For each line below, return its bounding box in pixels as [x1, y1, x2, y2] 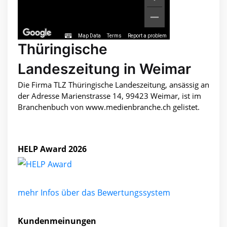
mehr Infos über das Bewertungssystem [18, 186, 170, 198]
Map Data [78, 33, 101, 39]
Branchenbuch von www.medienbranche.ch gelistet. [18, 102, 200, 112]
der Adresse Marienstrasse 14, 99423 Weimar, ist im [18, 91, 201, 101]
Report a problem [128, 33, 167, 39]
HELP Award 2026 [18, 143, 87, 155]
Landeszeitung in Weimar [18, 60, 191, 78]
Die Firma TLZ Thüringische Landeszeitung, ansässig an [18, 80, 209, 90]
